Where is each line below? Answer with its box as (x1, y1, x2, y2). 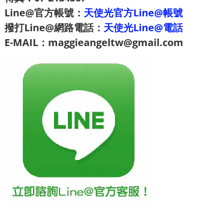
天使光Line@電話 (104, 20, 183, 34)
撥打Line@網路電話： (4, 20, 104, 34)
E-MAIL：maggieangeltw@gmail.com (4, 35, 183, 49)
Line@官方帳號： (4, 5, 84, 19)
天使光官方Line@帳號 (84, 5, 183, 19)
